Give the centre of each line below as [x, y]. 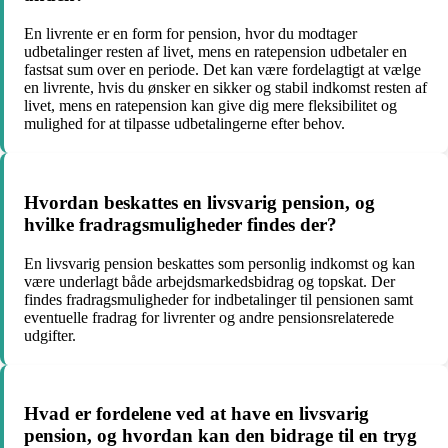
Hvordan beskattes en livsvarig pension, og [199, 202]
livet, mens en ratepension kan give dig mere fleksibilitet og [210, 106]
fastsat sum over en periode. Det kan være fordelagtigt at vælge [222, 70]
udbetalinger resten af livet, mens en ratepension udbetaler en [215, 52]
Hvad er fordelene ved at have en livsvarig [196, 414]
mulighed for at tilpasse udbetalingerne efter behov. [184, 124]
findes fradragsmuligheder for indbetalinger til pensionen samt [218, 299]
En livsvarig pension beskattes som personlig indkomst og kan [219, 263]
